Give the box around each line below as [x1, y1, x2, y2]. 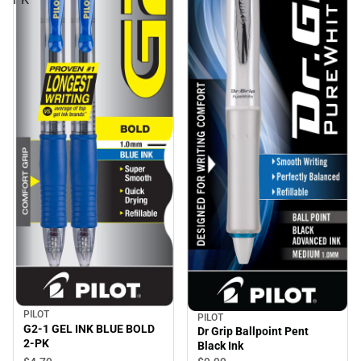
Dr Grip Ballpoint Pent [197, 325, 309, 338]
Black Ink [197, 339, 243, 352]
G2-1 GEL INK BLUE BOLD [23, 322, 155, 336]
